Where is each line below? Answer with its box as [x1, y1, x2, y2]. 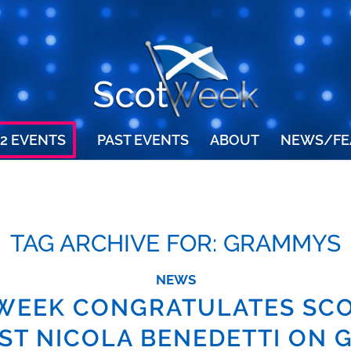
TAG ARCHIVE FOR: [10, 230, 223, 257]
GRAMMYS [223, 230, 341, 257]
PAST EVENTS [96, 132, 189, 148]
